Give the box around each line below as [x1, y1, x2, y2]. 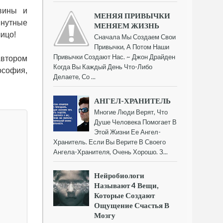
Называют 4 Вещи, [94, 180, 159, 190]
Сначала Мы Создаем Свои [94, 33, 176, 41]
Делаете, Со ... [53, 73, 96, 81]
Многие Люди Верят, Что [94, 108, 168, 116]
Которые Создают [94, 190, 155, 200]
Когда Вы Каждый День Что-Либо [53, 63, 152, 71]
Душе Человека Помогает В [94, 117, 177, 126]
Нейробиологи [94, 170, 145, 180]
